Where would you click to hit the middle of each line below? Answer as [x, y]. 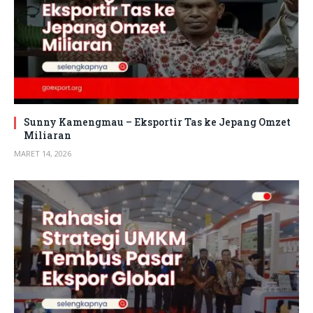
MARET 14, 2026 [43, 154]
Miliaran [48, 136]
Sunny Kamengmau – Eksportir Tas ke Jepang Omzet [157, 122]
